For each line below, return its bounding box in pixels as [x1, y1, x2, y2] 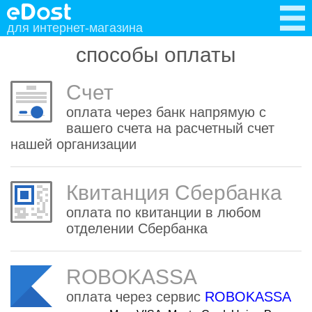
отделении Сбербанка [66, 221, 208, 236]
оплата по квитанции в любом [66, 205, 261, 220]
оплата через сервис [66, 289, 205, 304]
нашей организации [10, 136, 136, 152]
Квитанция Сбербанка [66, 181, 282, 204]
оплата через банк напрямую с [66, 104, 266, 120]
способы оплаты [76, 43, 236, 66]
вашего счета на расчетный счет [66, 120, 274, 136]
